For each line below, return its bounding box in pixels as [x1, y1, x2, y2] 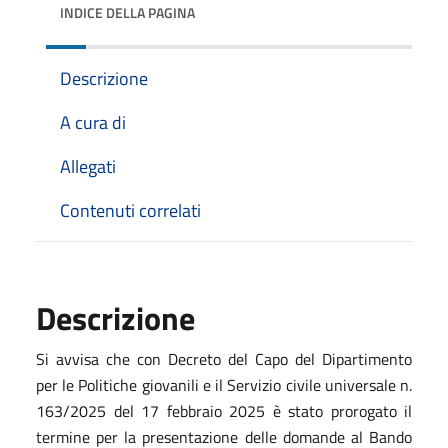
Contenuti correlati [60, 196, 201, 224]
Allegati [60, 152, 116, 180]
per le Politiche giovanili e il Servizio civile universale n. [36, 372, 412, 397]
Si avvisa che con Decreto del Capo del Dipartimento [36, 346, 412, 371]
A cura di [60, 108, 126, 136]
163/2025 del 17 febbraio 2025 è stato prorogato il [36, 398, 412, 423]
